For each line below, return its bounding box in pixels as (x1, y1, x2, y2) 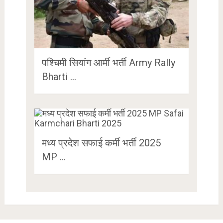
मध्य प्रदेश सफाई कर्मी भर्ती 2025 (41, 136, 161, 149)
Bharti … (41, 70, 76, 83)
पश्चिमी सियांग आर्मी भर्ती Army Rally (41, 56, 175, 69)
